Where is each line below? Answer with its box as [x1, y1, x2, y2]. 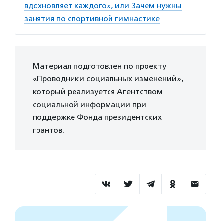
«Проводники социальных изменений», [33, 74, 183, 83]
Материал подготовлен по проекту [33, 61, 166, 71]
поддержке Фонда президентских [33, 112, 162, 122]
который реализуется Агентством [33, 86, 163, 96]
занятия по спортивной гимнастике [24, 13, 160, 23]
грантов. [33, 125, 64, 135]
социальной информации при [33, 99, 146, 109]
